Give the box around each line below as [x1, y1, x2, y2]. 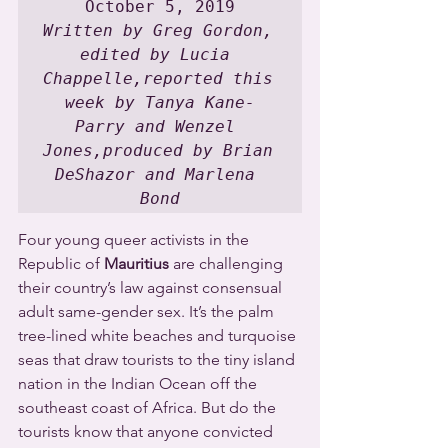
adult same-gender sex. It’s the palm [18, 302, 278, 322]
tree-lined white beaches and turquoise [18, 326, 300, 346]
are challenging [169, 254, 287, 274]
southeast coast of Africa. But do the [18, 398, 280, 418]
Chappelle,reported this [43, 69, 273, 89]
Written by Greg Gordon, [43, 21, 273, 41]
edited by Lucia [80, 45, 230, 65]
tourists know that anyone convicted [18, 422, 277, 442]
